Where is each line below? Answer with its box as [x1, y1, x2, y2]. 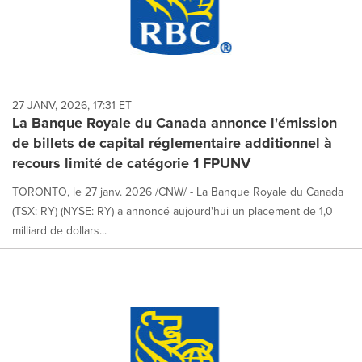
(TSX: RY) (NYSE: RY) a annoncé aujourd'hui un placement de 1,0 [12, 203, 333, 219]
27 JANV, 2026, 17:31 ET [12, 97, 132, 113]
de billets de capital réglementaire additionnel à [12, 133, 332, 154]
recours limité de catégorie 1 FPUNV [12, 153, 250, 174]
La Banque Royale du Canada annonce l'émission [12, 112, 337, 133]
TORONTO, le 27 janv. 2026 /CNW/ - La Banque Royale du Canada [12, 183, 343, 200]
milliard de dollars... [12, 222, 107, 238]
